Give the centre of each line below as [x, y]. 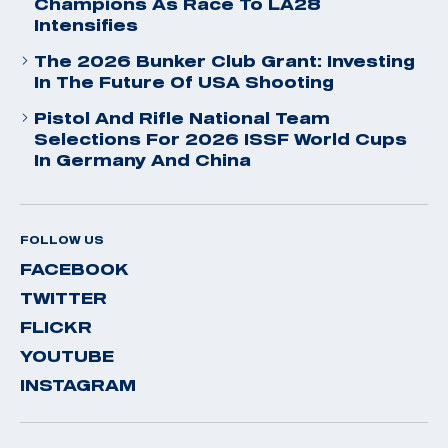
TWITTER [63, 297]
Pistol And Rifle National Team [182, 117]
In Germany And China [142, 159]
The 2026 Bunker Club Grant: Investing [224, 60]
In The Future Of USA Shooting [184, 81]
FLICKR [56, 326]
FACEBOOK [74, 268]
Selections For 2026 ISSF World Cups [220, 138]
